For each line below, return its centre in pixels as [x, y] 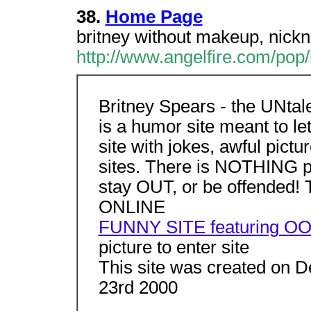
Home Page [154, 17]
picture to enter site [174, 247]
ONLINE [132, 207]
